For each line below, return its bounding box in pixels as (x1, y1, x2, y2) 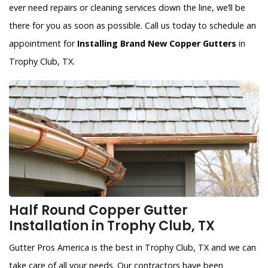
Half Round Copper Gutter (9, 201, 188, 220)
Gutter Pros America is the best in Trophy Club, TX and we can (9, 242, 256, 254)
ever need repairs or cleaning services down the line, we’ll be (9, 2, 245, 14)
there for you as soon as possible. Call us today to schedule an (9, 20, 256, 32)
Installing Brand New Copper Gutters (77, 38, 236, 50)
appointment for (9, 38, 77, 50)
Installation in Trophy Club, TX (9, 217, 215, 236)
